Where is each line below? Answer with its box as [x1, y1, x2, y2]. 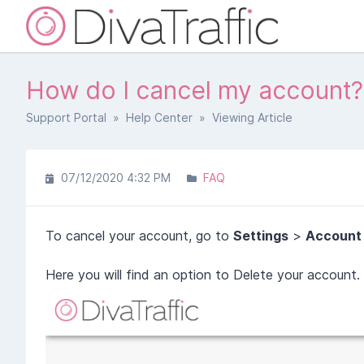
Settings [233, 227, 288, 244]
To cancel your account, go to [45, 227, 233, 244]
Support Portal [26, 110, 106, 124]
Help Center [126, 110, 193, 124]
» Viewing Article [193, 110, 292, 124]
